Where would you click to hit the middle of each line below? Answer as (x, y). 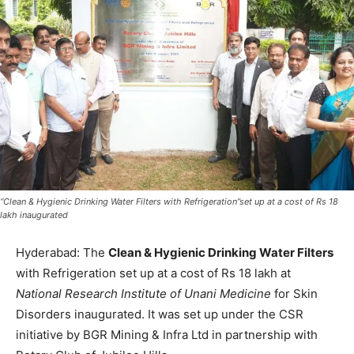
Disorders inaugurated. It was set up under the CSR (160, 314)
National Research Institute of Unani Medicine (145, 294)
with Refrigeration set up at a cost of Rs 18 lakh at (153, 273)
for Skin (296, 294)
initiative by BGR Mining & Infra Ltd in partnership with (167, 335)
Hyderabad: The (62, 253)
